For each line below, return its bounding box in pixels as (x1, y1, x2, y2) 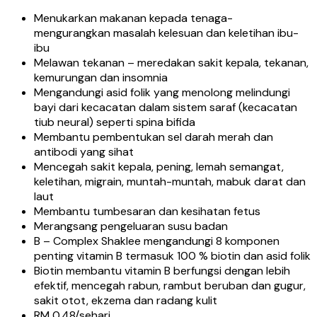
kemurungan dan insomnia (34, 69, 168, 85)
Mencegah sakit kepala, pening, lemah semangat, (34, 158, 284, 174)
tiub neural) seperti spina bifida (34, 114, 195, 129)
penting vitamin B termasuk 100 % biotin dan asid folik (34, 248, 311, 263)
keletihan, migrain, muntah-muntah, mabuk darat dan (34, 173, 306, 189)
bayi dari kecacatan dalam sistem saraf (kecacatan (34, 99, 297, 115)
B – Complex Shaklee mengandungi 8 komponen (34, 233, 279, 248)
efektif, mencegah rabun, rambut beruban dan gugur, (34, 277, 306, 293)
